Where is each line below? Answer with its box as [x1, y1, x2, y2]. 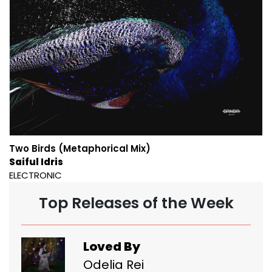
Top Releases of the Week [38, 192, 234, 214]
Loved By [83, 237, 140, 255]
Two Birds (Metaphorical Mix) [9, 141, 151, 155]
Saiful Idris [9, 155, 63, 168]
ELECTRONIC [9, 168, 62, 182]
